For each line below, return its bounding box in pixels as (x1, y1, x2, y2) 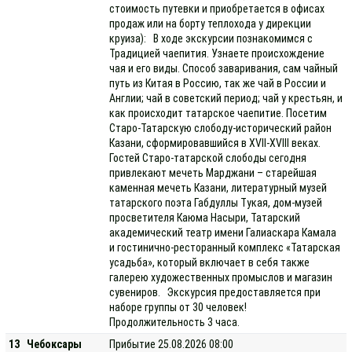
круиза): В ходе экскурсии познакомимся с (109, 32, 313, 45)
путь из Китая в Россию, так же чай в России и (109, 77, 327, 90)
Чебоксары (27, 338, 82, 350)
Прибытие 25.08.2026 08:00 (109, 338, 234, 350)
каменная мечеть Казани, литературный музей (109, 181, 328, 194)
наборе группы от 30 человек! (109, 301, 247, 313)
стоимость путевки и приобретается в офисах (109, 2, 325, 15)
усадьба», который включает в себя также (109, 256, 310, 269)
